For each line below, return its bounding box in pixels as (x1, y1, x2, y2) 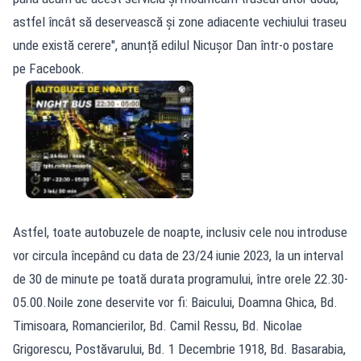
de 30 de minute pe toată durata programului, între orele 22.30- (13, 271, 348, 288)
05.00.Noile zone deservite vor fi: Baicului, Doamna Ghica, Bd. (13, 294, 338, 311)
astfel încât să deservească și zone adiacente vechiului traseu (13, 13, 346, 30)
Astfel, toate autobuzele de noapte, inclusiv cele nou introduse (13, 224, 347, 241)
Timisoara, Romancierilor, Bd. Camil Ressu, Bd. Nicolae (13, 317, 302, 334)
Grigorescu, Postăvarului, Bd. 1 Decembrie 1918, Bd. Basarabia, (13, 341, 346, 358)
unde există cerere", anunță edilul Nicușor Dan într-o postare (13, 36, 334, 53)
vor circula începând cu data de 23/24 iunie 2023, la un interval (13, 247, 343, 264)
